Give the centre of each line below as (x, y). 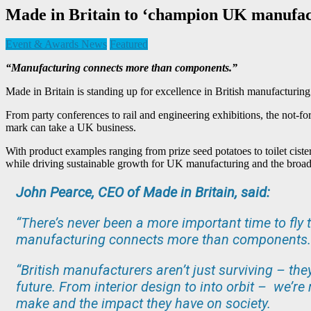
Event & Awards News (56, 44)
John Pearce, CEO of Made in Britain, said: (143, 192)
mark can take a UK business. (71, 127)
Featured (129, 44)
